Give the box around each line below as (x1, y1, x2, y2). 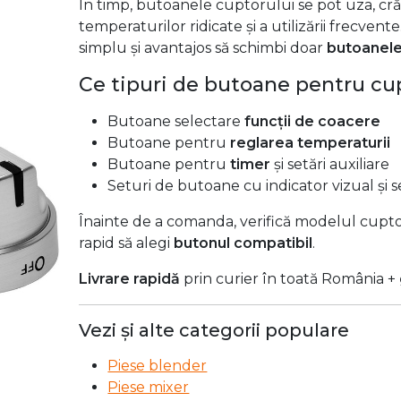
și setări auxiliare (270, 155, 390, 173)
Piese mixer (107, 378, 190, 396)
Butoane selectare (107, 112, 245, 130)
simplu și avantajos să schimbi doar (79, 38, 328, 56)
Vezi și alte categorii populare (79, 319, 350, 341)
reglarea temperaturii (230, 133, 391, 151)
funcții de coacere (244, 112, 381, 130)
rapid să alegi (79, 234, 175, 252)
